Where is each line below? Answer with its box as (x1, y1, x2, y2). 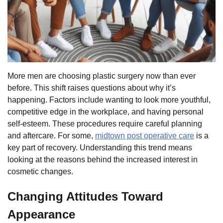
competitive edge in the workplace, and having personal (7, 108, 204, 116)
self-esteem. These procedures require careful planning (7, 119, 202, 128)
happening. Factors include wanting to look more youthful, (7, 96, 211, 105)
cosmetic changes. (7, 167, 73, 176)
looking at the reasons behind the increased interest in (7, 155, 198, 164)
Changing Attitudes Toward (7, 190, 163, 204)
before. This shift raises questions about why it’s (7, 84, 176, 93)
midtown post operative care (95, 131, 194, 140)
